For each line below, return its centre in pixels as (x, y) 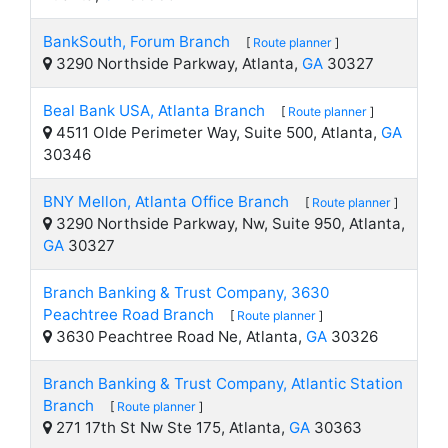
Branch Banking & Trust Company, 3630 (186, 292)
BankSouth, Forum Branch (136, 41)
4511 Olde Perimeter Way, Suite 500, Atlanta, (216, 132)
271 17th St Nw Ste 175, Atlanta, (170, 427)
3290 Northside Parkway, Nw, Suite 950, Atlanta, (228, 223)
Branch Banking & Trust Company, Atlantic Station (223, 383)
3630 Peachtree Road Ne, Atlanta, (179, 336)
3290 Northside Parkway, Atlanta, (177, 63)
